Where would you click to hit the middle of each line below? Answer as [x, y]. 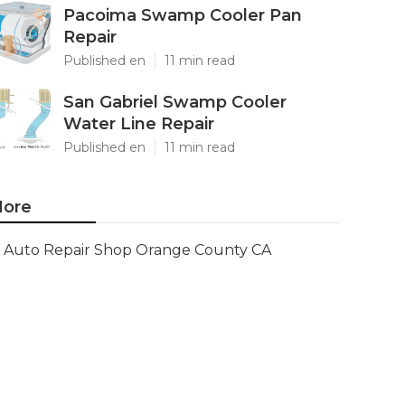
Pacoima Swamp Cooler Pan [183, 15]
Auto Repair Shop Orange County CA [137, 250]
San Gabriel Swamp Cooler [175, 102]
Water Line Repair [139, 124]
